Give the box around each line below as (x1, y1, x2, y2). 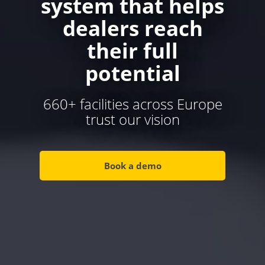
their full (87, 37, 178, 64)
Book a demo (104, 160, 161, 172)
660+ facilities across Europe (43, 94, 222, 114)
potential (85, 59, 180, 87)
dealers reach (62, 14, 203, 42)
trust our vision (85, 109, 180, 129)
